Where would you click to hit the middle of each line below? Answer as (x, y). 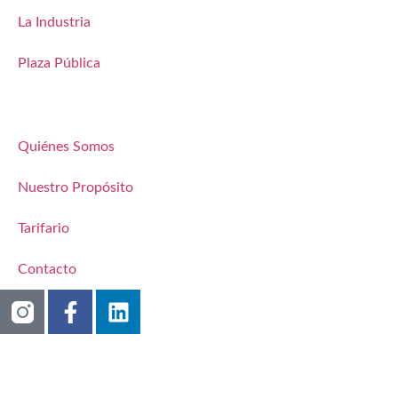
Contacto (47, 270)
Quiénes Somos (66, 147)
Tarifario (44, 229)
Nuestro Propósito (76, 188)
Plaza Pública (59, 64)
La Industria (54, 23)
